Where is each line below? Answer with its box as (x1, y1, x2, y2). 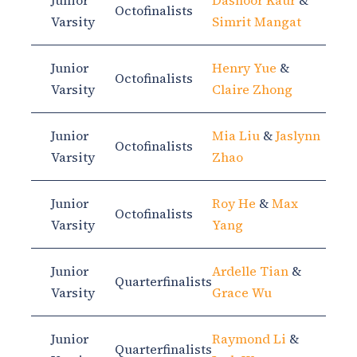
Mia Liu (212, 127, 260, 145)
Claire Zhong (212, 80, 292, 99)
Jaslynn (276, 127, 320, 145)
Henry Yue (212, 59, 277, 77)
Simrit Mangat (212, 13, 301, 31)
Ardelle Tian (212, 262, 288, 280)
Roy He (212, 194, 256, 213)
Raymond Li (212, 330, 286, 348)
